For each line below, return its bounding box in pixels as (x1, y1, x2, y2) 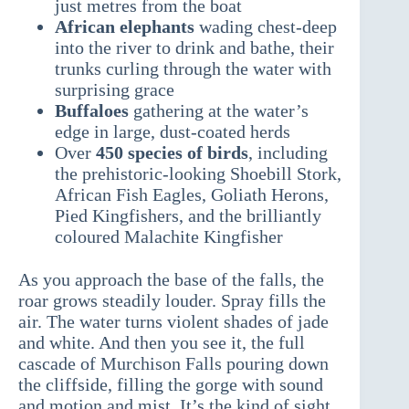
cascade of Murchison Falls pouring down (18, 353, 329, 374)
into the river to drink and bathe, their (55, 37, 334, 58)
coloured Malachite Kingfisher (55, 226, 283, 247)
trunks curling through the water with (55, 58, 331, 79)
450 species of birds (96, 142, 248, 163)
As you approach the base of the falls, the (18, 269, 324, 290)
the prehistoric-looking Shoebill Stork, (55, 163, 341, 184)
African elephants (55, 16, 194, 37)
